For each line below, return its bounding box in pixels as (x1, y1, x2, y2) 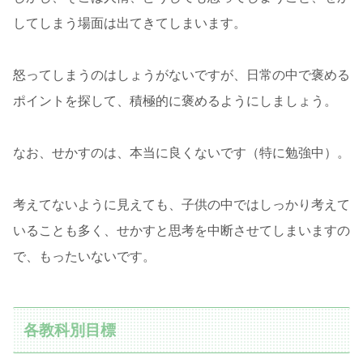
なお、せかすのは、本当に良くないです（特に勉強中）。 (13, 146, 350, 160)
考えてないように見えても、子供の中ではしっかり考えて (13, 198, 350, 212)
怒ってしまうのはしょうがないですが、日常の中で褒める (13, 68, 350, 83)
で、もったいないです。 (13, 250, 156, 264)
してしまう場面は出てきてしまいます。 (13, 16, 246, 31)
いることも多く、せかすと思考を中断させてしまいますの (13, 224, 350, 238)
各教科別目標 (23, 321, 117, 339)
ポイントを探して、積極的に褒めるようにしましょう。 (13, 94, 337, 109)
